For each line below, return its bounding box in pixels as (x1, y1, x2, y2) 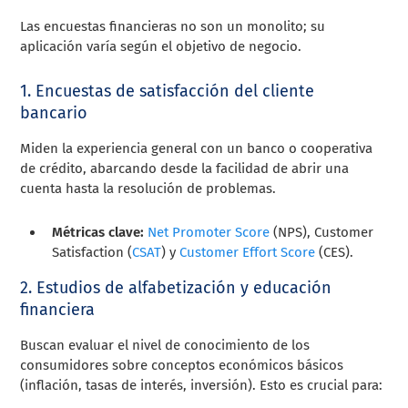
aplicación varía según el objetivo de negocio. (20, 37, 302, 55)
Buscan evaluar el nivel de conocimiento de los (20, 336, 311, 353)
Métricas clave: (52, 223, 145, 240)
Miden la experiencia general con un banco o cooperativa (20, 139, 373, 157)
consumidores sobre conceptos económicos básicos (20, 356, 344, 373)
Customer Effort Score (179, 243, 316, 260)
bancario (20, 102, 93, 123)
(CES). (315, 243, 354, 260)
